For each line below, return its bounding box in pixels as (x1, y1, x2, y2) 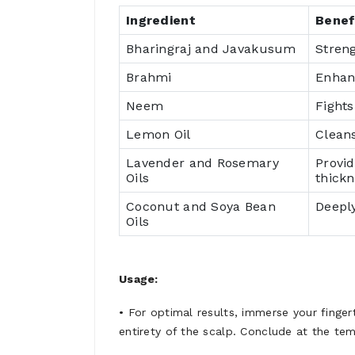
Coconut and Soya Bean (126, 199, 276, 214)
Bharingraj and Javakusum (126, 41, 296, 56)
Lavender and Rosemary (126, 155, 279, 170)
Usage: (119, 273, 158, 285)
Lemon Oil (126, 127, 191, 142)
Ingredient (126, 13, 196, 28)
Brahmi (126, 70, 172, 85)
